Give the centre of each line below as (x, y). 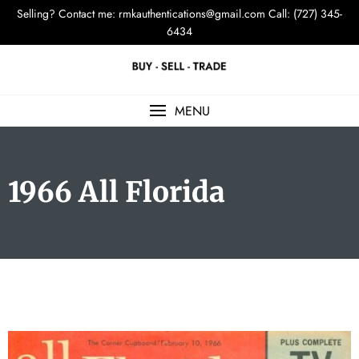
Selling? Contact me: (68, 14)
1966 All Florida (117, 192)
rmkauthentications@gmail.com (192, 14)
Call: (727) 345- (304, 14)
